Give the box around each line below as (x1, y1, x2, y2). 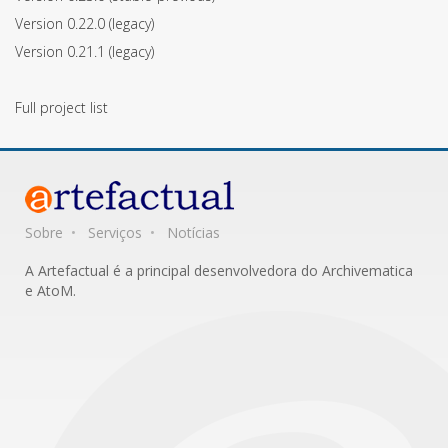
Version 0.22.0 (15, 14, 109, 33)
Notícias (167, 223, 220, 242)
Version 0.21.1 (15, 42, 109, 61)
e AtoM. (25, 281, 76, 300)
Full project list (15, 98, 108, 117)
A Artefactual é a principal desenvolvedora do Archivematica (25, 261, 413, 280)
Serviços (88, 223, 142, 242)
